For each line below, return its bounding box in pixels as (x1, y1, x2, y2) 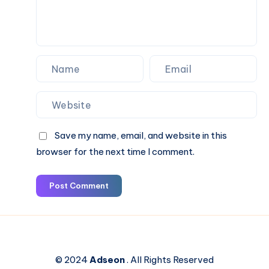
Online (35, 14, 61, 26)
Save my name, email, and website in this (55, 130, 227, 142)
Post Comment (49, 181, 109, 191)
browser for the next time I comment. (36, 146, 195, 158)
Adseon (89, 254, 125, 266)
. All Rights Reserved (125, 254, 214, 266)
